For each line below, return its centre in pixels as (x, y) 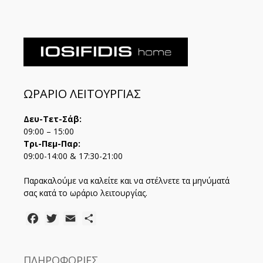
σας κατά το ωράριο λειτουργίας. (85, 193)
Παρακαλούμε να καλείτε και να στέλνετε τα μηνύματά (127, 181)
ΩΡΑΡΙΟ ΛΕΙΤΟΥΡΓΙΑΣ (82, 94)
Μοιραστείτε (125, 219)
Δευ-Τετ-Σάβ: (53, 119)
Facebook (61, 219)
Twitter (75, 219)
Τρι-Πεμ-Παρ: (52, 144)
